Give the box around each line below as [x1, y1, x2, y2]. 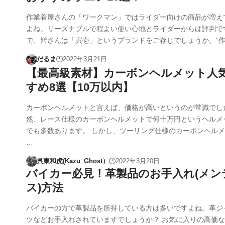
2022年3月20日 [115, 157, 160, 165]
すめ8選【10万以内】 [26, 80, 134, 93]
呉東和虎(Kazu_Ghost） [36, 157, 109, 165]
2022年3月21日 [62, 55, 107, 63]
